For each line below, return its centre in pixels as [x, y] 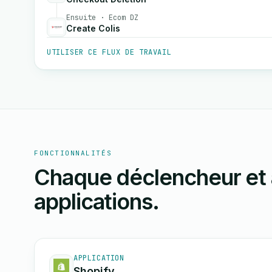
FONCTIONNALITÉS [73, 153]
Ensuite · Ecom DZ [102, 18]
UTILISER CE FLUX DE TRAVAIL [109, 52]
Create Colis [93, 28]
